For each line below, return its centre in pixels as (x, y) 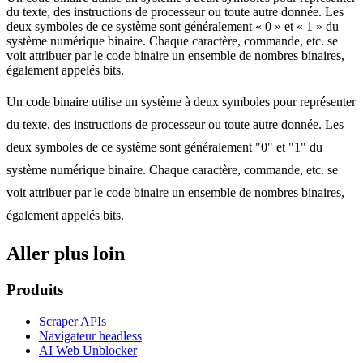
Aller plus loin (66, 254)
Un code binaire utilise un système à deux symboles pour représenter (181, 102)
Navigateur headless (90, 336)
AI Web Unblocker (88, 351)
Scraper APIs (73, 322)
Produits (35, 290)
